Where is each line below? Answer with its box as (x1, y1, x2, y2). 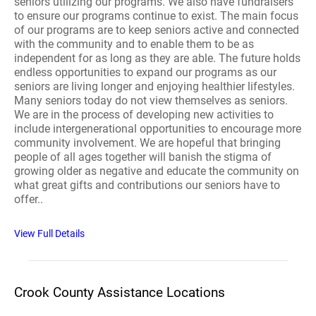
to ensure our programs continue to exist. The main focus (14, 9, 298, 23)
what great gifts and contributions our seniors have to (14, 178, 280, 192)
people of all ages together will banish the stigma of (14, 150, 272, 164)
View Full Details (14, 228, 85, 239)
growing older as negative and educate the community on (14, 164, 299, 178)
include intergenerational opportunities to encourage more (14, 122, 301, 135)
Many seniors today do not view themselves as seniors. (14, 94, 288, 107)
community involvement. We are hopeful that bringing (14, 136, 281, 150)
